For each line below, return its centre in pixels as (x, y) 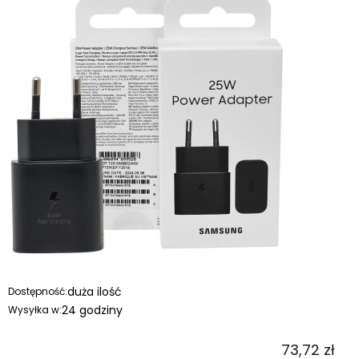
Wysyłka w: (35, 309)
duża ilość (95, 291)
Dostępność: (38, 291)
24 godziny (92, 310)
